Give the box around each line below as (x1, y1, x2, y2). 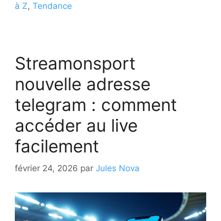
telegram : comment (15, 94, 177, 115)
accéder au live (15, 115, 138, 136)
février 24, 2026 (15, 163, 78, 173)
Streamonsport (15, 53, 136, 74)
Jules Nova (96, 163, 140, 173)
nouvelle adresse (15, 74, 150, 95)
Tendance (33, 1, 72, 11)
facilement (15, 136, 99, 157)
